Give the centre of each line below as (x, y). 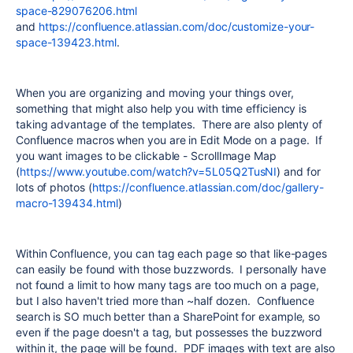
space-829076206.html (77, 11)
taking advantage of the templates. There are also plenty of (169, 124)
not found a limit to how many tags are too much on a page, (168, 285)
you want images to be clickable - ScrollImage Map (146, 156)
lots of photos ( (54, 187)
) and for (299, 171)
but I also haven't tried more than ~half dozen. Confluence (165, 301)
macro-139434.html (67, 203)
